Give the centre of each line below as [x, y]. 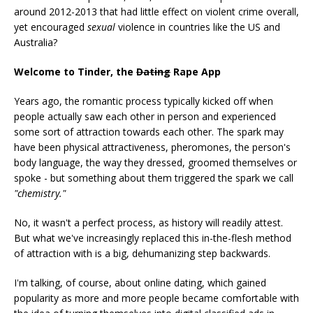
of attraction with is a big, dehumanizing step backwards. [142, 254]
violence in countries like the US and [198, 27]
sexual [101, 27]
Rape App [196, 72]
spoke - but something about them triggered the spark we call [154, 178]
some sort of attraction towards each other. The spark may [149, 132]
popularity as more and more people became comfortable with [156, 298]
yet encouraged [51, 27]
